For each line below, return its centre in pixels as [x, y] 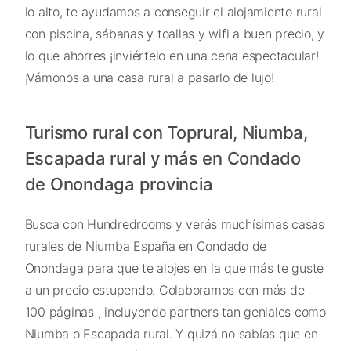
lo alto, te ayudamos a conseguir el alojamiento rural [173, 12]
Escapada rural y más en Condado [163, 158]
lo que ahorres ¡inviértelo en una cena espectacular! [172, 56]
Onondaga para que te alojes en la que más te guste [174, 268]
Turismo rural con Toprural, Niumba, [166, 132]
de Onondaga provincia [119, 184]
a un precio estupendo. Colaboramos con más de [165, 289]
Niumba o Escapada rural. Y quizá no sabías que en [171, 333]
